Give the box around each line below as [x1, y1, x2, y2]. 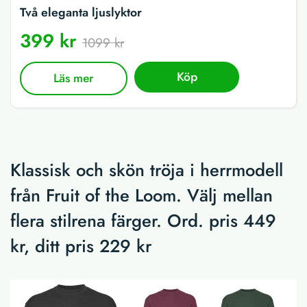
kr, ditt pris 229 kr [10, 233, 151, 259]
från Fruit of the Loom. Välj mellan [10, 182, 273, 208]
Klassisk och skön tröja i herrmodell [10, 157, 283, 183]
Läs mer [53, 69, 95, 88]
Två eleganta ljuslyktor [20, 3, 142, 22]
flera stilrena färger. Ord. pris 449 [10, 208, 276, 234]
